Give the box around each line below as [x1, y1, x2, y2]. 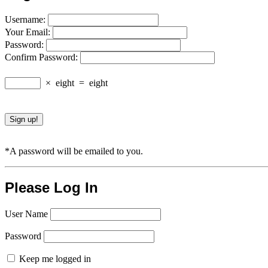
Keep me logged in [17, 253, 91, 264]
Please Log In [5, 179, 98, 196]
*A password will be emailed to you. [5, 146, 143, 157]
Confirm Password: [5, 52, 80, 63]
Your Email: [5, 27, 53, 38]
